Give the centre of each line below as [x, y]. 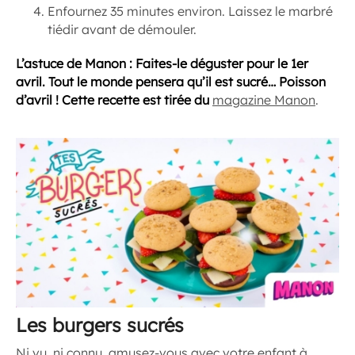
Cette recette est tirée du [137, 99]
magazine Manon [264, 99]
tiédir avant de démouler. [122, 29]
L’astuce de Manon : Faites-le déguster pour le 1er [162, 63]
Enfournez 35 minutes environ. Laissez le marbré [190, 11]
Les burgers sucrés [100, 325]
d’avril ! [37, 99]
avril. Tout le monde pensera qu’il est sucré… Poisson [171, 81]
